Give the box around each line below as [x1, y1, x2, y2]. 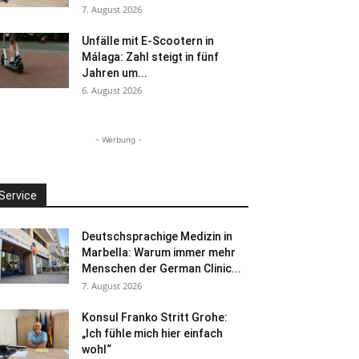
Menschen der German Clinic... [82, 262, 241, 275]
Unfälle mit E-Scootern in [82, 34, 214, 47]
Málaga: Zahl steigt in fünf [82, 50, 219, 63]
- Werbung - [95, 135, 142, 144]
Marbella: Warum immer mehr [82, 246, 236, 259]
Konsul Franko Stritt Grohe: [82, 311, 228, 324]
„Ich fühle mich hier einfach [82, 327, 223, 340]
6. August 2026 [82, 84, 142, 96]
